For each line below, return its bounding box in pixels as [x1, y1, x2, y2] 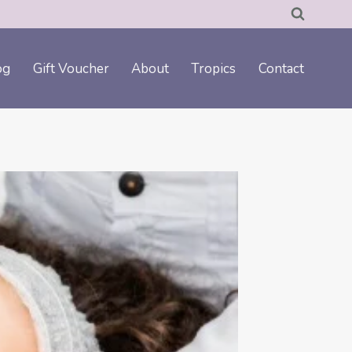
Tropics [191, 59, 236, 78]
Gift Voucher [32, 59, 109, 78]
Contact [258, 59, 304, 78]
